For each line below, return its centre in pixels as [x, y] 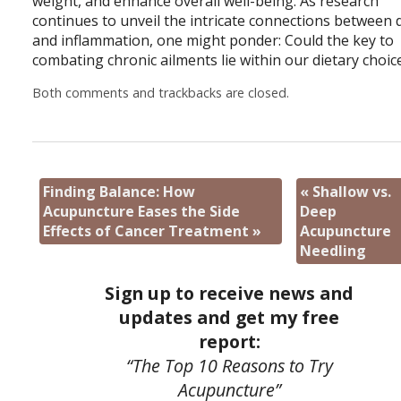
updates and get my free [229, 318]
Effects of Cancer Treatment [148, 230]
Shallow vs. [350, 191]
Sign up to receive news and [229, 294]
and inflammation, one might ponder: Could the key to [213, 41]
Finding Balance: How [119, 191]
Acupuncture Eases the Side [142, 211]
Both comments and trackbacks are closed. [161, 93]
